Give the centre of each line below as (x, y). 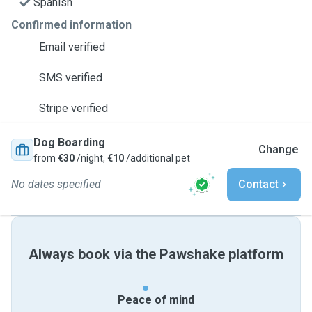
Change (278, 149)
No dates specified (56, 184)
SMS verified (71, 78)
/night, (91, 158)
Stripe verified (73, 108)
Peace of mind (156, 300)
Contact (258, 184)
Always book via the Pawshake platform (156, 254)
